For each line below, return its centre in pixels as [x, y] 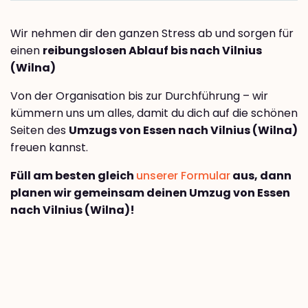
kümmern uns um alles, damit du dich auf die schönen [154, 113]
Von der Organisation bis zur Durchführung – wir [139, 96]
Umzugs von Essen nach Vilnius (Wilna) [183, 130]
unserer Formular [183, 175]
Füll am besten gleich [73, 175]
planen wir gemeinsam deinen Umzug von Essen [150, 192]
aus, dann [261, 175]
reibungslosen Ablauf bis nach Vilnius [152, 50]
